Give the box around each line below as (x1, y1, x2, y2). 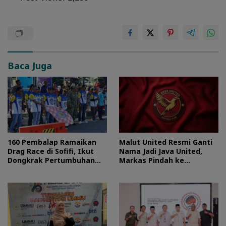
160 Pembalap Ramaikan (8, 137, 96, 147)
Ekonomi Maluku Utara (8, 164, 90, 174)
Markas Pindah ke (119, 155, 184, 165)
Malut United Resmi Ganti (119, 137, 212, 147)
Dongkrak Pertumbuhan (8, 155, 95, 165)
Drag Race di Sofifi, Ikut (8, 146, 94, 156)
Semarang (119, 164, 156, 174)
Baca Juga (8, 59, 52, 72)
